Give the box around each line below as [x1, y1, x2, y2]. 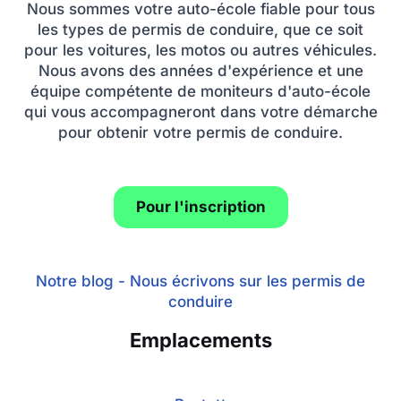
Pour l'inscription [135, 198, 266, 217]
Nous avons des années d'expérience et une [38, 62, 363, 81]
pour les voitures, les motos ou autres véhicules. [24, 41, 377, 60]
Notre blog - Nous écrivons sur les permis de [36, 271, 365, 290]
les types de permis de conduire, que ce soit [38, 21, 363, 39]
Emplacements [129, 328, 272, 353]
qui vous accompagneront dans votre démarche [23, 103, 378, 122]
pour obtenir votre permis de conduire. [58, 124, 343, 142]
